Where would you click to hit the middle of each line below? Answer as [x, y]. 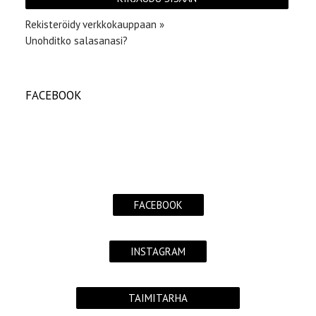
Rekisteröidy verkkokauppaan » [95, 24]
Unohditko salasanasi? [77, 40]
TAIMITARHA [158, 298]
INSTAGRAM [158, 251]
